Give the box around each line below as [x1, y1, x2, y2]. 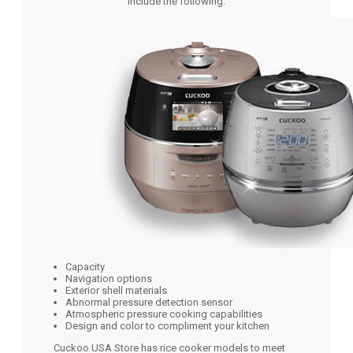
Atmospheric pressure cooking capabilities [65, 308, 262, 320]
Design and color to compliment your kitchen [65, 320, 269, 332]
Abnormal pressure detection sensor [65, 296, 232, 308]
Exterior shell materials [65, 284, 167, 296]
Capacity [65, 261, 105, 273]
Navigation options [65, 273, 152, 284]
